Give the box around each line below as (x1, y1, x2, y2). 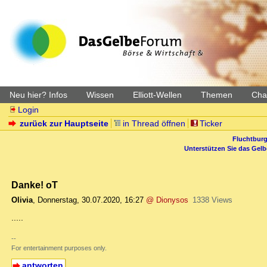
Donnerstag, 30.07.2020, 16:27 (38, 195, 144, 205)
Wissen (86, 90, 114, 100)
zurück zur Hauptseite (20, 119, 109, 128)
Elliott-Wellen (133, 90, 182, 100)
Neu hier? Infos (10, 90, 67, 100)
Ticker (199, 119, 222, 128)
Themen (201, 90, 232, 100)
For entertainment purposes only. (11, 244, 107, 252)
